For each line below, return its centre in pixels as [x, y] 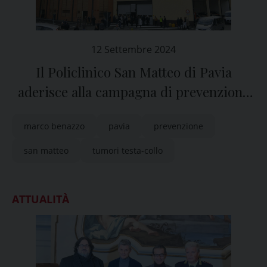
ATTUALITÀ [41, 199]
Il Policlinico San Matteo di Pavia [133, 72]
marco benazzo [54, 126]
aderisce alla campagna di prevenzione [133, 92]
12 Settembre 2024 [133, 49]
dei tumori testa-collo [133, 111]
